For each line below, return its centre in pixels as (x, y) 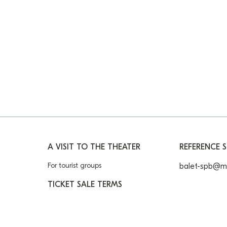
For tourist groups (75, 165)
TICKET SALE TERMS (85, 184)
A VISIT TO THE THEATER (94, 147)
